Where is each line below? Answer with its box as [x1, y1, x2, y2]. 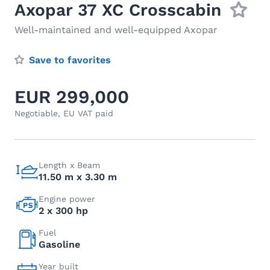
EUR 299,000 [14, 86, 129, 107]
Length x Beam [39, 160, 100, 170]
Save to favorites [29, 54, 111, 66]
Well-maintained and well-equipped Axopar [14, 24, 218, 36]
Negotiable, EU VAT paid [14, 108, 113, 118]
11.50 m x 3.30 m [39, 171, 117, 183]
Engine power [39, 194, 95, 204]
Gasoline [39, 239, 80, 250]
